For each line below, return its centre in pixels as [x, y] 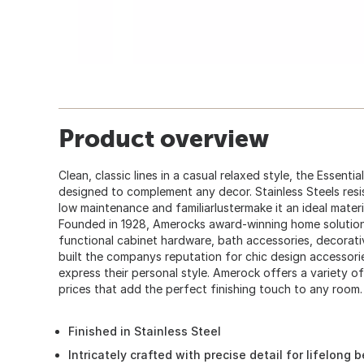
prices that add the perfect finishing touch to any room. [210, 288]
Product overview [164, 138]
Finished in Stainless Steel [145, 331]
